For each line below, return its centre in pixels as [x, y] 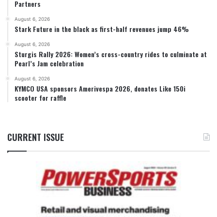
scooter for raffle [40, 98]
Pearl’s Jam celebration [49, 63]
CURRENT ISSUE [36, 137]
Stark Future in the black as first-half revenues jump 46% [102, 29]
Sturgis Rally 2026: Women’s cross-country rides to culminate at [111, 54]
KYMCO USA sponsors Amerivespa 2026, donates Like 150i [100, 89]
